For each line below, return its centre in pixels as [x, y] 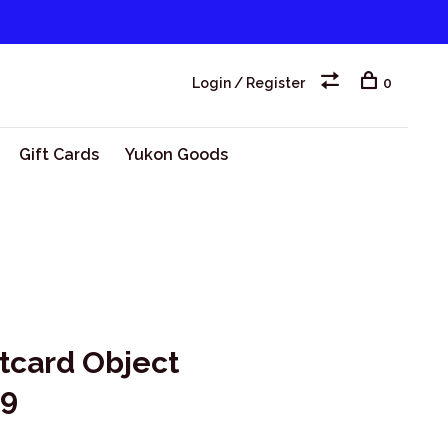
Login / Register [248, 83]
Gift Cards [58, 154]
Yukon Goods [176, 154]
